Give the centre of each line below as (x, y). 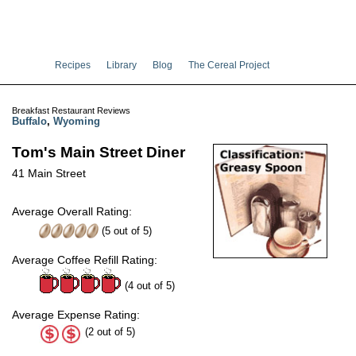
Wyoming (77, 122)
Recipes (73, 65)
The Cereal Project (229, 65)
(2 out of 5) (108, 332)
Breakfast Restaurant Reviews (71, 111)
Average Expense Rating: (76, 315)
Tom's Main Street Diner (99, 153)
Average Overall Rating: (72, 212)
